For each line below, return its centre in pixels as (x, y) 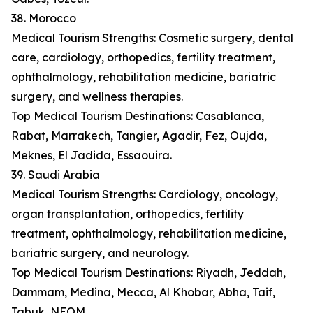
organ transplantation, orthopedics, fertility (128, 214)
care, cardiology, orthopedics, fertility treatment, (143, 58)
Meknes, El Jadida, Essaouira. (92, 155)
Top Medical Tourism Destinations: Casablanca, (138, 116)
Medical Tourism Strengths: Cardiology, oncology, (145, 195)
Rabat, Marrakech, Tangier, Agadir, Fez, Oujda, (139, 136)
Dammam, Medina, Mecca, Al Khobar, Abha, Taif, (143, 292)
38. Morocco (44, 19)
